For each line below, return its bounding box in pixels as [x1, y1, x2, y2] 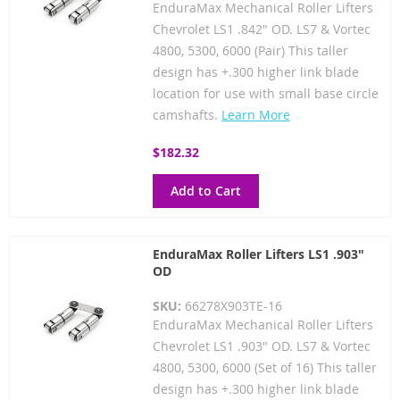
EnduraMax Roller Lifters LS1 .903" [152, 245, 364, 262]
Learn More [221, 105, 290, 123]
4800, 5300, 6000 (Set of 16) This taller [152, 358, 377, 376]
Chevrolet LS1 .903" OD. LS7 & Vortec [152, 337, 371, 354]
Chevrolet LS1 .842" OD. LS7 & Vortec [152, 20, 371, 37]
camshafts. [152, 105, 221, 123]
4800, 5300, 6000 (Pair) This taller [152, 41, 348, 59]
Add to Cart [170, 181, 241, 199]
